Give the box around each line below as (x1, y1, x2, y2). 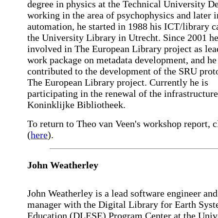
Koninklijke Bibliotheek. (27, 99, 126, 110)
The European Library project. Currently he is (27, 77, 208, 88)
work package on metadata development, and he (27, 54, 217, 65)
